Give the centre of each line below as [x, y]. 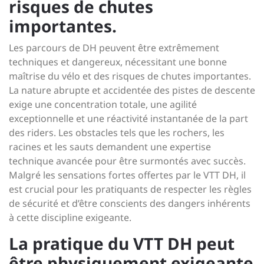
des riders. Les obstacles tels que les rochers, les [117, 133]
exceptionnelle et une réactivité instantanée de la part [128, 118]
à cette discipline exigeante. [70, 217]
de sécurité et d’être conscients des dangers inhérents [130, 203]
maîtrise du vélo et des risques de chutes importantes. [130, 76]
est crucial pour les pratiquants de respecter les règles [130, 189]
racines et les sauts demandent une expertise [110, 147]
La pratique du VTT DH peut [122, 243]
